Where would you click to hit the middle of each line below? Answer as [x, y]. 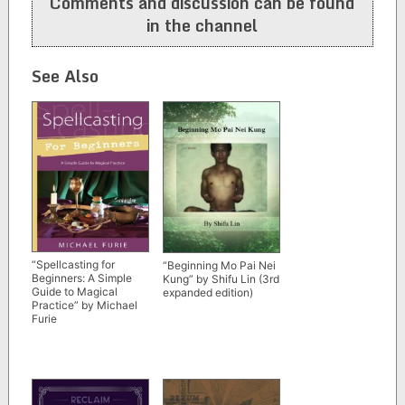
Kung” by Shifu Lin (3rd [221, 278]
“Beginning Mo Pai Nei [219, 265]
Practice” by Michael [84, 305]
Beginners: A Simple [81, 278]
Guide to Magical [74, 291]
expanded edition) [207, 292]
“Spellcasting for [73, 264]
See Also [65, 76]
